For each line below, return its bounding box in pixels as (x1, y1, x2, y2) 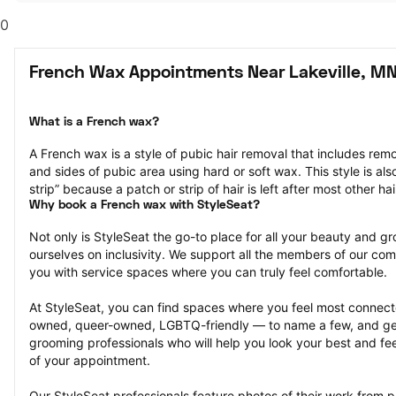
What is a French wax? (29, 117, 159, 128)
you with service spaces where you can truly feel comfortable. (29, 264, 387, 279)
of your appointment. (29, 353, 150, 368)
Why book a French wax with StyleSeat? (29, 200, 260, 211)
